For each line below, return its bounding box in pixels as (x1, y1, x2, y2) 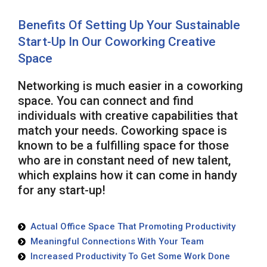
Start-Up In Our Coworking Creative (18, 35, 216, 49)
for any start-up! (18, 183, 105, 197)
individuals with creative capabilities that (18, 108, 238, 123)
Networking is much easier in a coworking (18, 79, 243, 93)
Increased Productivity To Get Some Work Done (30, 251, 231, 262)
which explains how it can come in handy (18, 168, 237, 182)
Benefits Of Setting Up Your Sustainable (18, 18, 240, 32)
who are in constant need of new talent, (18, 153, 231, 167)
